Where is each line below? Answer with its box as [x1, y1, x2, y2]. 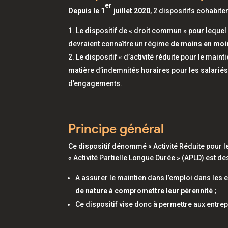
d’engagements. [68, 79, 126, 88]
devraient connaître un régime [68, 40, 171, 48]
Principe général [68, 121, 164, 137]
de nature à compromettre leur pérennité [75, 187, 215, 195]
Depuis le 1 [68, 7, 105, 15]
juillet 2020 [112, 7, 151, 15]
